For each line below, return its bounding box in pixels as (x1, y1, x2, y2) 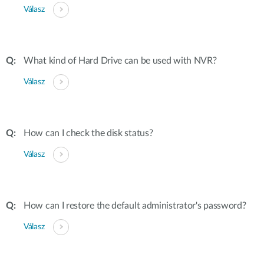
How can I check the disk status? (24, 128, 153, 138)
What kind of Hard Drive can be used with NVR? (24, 56, 217, 65)
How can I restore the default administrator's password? (24, 201, 246, 210)
